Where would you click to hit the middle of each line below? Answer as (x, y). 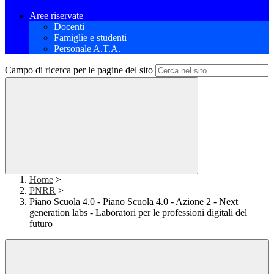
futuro (41, 224)
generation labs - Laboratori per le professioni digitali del (138, 213)
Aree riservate (56, 16)
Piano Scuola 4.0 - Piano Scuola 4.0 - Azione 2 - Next (134, 202)
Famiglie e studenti (90, 38)
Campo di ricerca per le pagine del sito (79, 70)
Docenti (69, 27)
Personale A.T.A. (87, 49)
